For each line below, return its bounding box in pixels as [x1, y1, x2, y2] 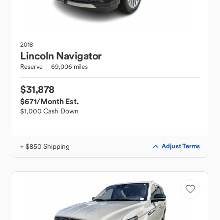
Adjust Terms [162, 142, 200, 150]
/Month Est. [36, 96, 79, 106]
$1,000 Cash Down [20, 107, 79, 115]
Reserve [20, 62, 43, 71]
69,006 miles [51, 62, 88, 71]
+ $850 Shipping [20, 142, 70, 151]
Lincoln [20, 49, 54, 62]
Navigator [56, 49, 102, 62]
